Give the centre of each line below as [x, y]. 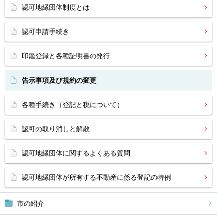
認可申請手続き [46, 31]
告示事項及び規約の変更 [59, 80]
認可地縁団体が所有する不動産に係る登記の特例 [96, 177]
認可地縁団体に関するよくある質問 [76, 153]
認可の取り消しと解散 [56, 129]
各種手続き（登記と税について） [73, 105]
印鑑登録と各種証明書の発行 [66, 56]
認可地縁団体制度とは [56, 7]
